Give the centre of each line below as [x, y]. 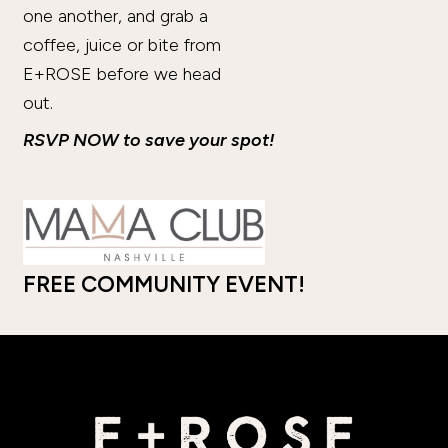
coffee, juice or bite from [121, 45]
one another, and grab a [115, 16]
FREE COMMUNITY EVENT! [163, 284]
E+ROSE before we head [121, 74]
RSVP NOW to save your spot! [148, 139]
